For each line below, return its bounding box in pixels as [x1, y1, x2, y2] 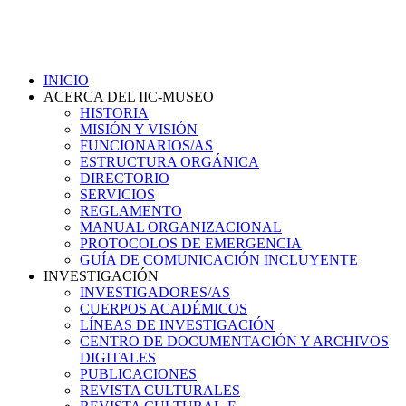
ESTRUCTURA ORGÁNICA [80, 153, 259, 169]
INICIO [43, 72, 89, 88]
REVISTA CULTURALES [80, 382, 240, 398]
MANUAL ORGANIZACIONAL [80, 218, 282, 235]
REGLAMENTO [80, 202, 182, 218]
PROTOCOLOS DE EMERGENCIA [80, 235, 302, 251]
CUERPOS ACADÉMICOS [80, 300, 247, 316]
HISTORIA [80, 104, 149, 121]
